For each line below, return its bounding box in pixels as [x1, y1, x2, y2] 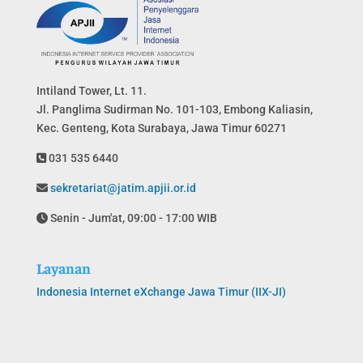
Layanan [36, 258, 91, 277]
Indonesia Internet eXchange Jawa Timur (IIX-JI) [36, 284, 286, 298]
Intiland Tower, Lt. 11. [36, 83, 147, 97]
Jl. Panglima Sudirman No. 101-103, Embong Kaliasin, [36, 102, 313, 116]
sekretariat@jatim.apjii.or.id [47, 181, 196, 194]
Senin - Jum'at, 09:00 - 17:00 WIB [47, 211, 217, 224]
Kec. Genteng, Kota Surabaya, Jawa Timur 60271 [36, 121, 287, 135]
